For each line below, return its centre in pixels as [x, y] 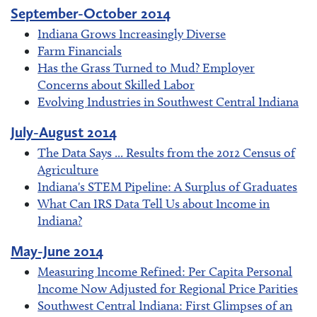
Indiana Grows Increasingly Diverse [132, 34]
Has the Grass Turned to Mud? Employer [146, 68]
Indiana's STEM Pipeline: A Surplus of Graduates [168, 187]
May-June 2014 [57, 251]
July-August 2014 [64, 132]
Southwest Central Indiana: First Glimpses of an [165, 306]
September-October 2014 [91, 13]
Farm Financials [80, 51]
